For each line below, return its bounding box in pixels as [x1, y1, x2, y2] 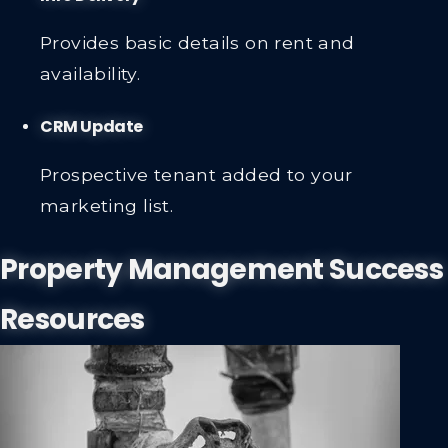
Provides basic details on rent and [40, 32, 355, 54]
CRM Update [40, 115, 143, 139]
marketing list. [40, 195, 173, 217]
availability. [40, 63, 141, 85]
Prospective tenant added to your [40, 164, 353, 186]
